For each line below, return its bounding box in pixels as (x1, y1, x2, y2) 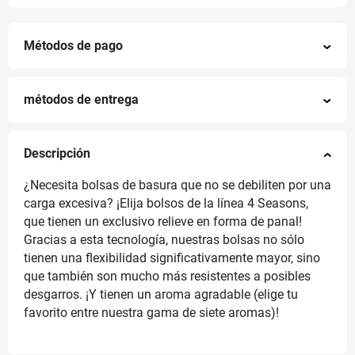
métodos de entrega (24, 93, 139, 108)
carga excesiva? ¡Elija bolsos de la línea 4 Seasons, (24, 197, 308, 212)
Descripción (24, 147, 90, 162)
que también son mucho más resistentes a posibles (24, 269, 311, 284)
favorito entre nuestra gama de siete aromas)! (24, 306, 279, 321)
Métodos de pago (24, 39, 123, 54)
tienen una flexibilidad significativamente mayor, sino (24, 251, 320, 266)
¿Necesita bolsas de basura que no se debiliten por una (24, 178, 331, 193)
